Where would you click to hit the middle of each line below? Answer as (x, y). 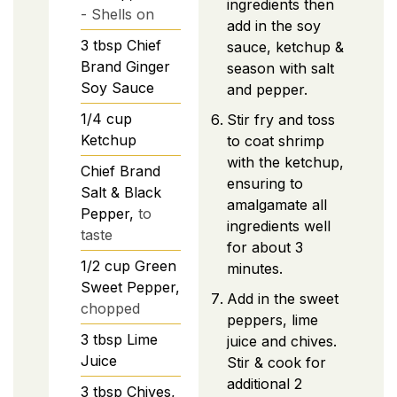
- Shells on (117, 14)
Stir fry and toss (281, 119)
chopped (110, 308)
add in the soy (274, 25)
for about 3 (265, 247)
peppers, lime (272, 319)
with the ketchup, (285, 162)
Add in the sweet (283, 298)
